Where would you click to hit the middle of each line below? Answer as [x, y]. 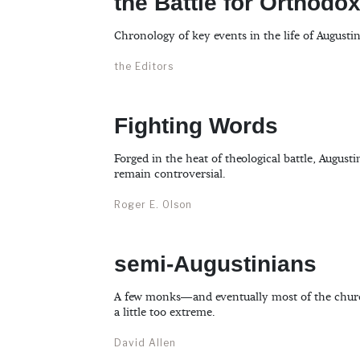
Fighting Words [196, 126]
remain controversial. [170, 175]
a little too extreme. [165, 313]
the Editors [144, 67]
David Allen [145, 343]
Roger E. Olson [153, 205]
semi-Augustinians [215, 264]
